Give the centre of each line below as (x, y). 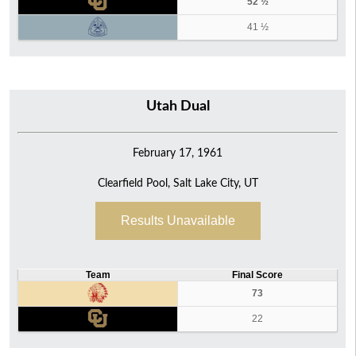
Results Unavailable (178, 221)
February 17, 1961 (178, 153)
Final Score (257, 275)
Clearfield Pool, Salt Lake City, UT (178, 184)
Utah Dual (178, 107)
